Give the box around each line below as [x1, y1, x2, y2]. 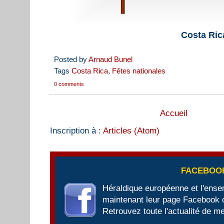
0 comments [54, 81, 84, 87]
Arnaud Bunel [88, 55, 132, 63]
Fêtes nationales [112, 66, 165, 75]
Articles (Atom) [103, 126, 159, 136]
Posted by [54, 55, 88, 63]
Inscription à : [50, 126, 103, 136]
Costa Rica [71, 66, 108, 75]
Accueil [160, 108, 188, 118]
